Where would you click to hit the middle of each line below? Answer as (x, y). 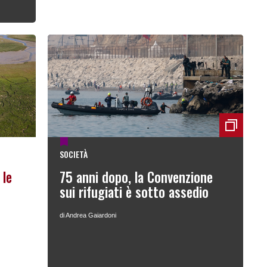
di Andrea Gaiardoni (88, 215)
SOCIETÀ (73, 154)
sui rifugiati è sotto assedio (134, 192)
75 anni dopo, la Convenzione (136, 177)
